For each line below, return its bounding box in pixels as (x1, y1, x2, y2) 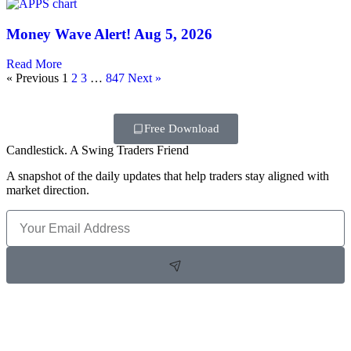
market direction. (6, 183, 89, 197)
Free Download (143, 122, 219, 136)
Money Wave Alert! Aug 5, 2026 (6, 25, 212, 42)
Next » (128, 71, 161, 85)
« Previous (6, 71, 59, 85)
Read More (6, 57, 62, 71)
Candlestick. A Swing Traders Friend (6, 143, 189, 157)
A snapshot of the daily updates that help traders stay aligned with (6, 169, 329, 183)
